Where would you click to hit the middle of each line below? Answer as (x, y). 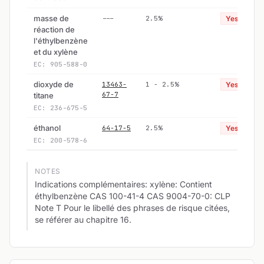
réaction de (54, 29)
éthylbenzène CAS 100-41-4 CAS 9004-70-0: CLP (133, 196)
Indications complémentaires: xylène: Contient (123, 184)
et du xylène (56, 52)
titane (44, 95)
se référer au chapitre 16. (83, 219)
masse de (51, 18)
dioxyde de (54, 84)
